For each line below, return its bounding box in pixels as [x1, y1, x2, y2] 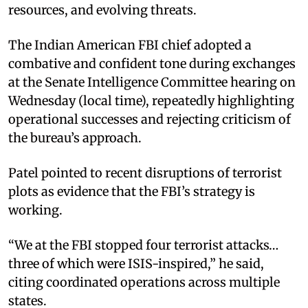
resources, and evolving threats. [8, 1, 197, 18]
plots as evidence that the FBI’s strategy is [8, 183, 255, 199]
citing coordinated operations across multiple [8, 274, 280, 290]
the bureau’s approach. [8, 129, 142, 146]
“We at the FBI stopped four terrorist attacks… [8, 236, 278, 253]
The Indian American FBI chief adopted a [8, 36, 252, 53]
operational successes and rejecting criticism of [8, 111, 291, 127]
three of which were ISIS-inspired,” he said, [8, 255, 264, 272]
